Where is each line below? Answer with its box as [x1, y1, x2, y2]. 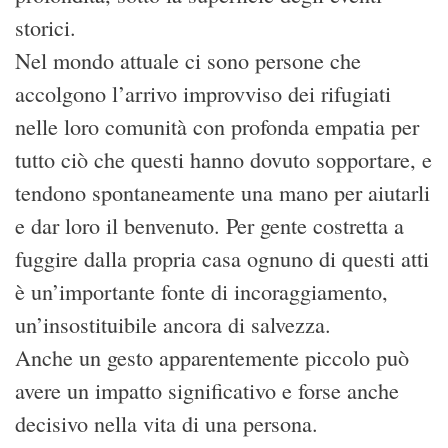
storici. [15, 12, 76, 42]
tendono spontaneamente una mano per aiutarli [15, 177, 430, 207]
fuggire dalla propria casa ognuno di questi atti [15, 243, 429, 273]
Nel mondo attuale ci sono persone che [15, 45, 361, 75]
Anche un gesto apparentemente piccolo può [15, 342, 409, 372]
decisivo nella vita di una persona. [15, 408, 318, 438]
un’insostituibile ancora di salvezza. [15, 309, 331, 339]
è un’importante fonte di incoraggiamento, [15, 276, 388, 306]
